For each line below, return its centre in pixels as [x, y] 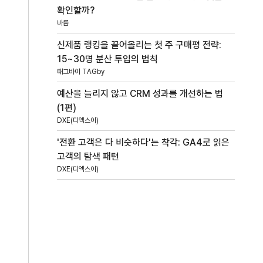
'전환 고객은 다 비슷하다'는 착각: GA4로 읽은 [144, 142]
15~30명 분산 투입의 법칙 [108, 59]
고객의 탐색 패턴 [88, 156]
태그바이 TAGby [81, 71]
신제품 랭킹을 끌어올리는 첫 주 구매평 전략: [139, 45]
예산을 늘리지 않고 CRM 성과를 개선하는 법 [140, 93]
